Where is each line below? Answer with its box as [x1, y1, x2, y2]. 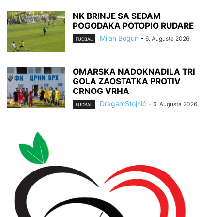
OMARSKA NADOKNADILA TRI [73, 66, 195, 77]
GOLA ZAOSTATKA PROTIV [73, 76, 181, 86]
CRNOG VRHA [73, 86, 129, 96]
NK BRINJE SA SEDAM [73, 11, 161, 21]
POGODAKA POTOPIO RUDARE [73, 20, 194, 31]
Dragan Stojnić [100, 99, 146, 108]
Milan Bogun [100, 33, 139, 42]
